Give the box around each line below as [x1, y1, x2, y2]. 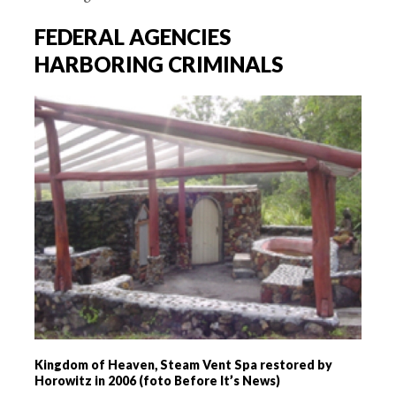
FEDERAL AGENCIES [34, 24, 231, 50]
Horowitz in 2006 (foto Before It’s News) [34, 373, 280, 389]
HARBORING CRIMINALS [34, 51, 283, 78]
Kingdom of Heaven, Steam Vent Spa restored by [34, 357, 332, 373]
